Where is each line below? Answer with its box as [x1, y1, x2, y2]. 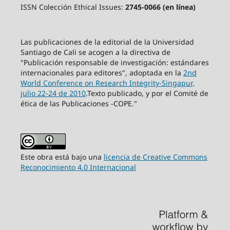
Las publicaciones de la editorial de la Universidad [20, 36, 194, 47]
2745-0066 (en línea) [125, 2, 196, 12]
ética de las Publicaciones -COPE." [20, 98, 137, 108]
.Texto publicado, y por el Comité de [85, 88, 208, 98]
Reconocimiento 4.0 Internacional [20, 162, 136, 172]
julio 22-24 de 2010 [20, 88, 86, 98]
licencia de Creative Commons [103, 151, 207, 162]
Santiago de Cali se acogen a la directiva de [20, 47, 170, 57]
